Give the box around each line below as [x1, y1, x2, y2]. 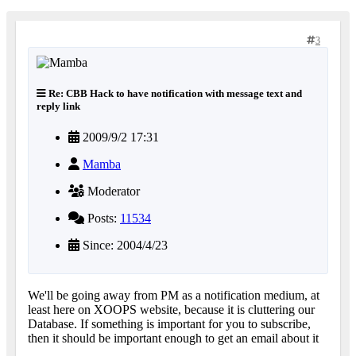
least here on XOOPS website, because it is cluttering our [28, 303, 315, 317]
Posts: [84, 211, 120, 226]
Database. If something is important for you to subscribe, [28, 317, 311, 331]
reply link [37, 99, 80, 112]
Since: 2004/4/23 [79, 238, 168, 253]
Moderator [84, 184, 140, 199]
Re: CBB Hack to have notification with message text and [46, 87, 302, 99]
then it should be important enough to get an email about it [28, 331, 322, 346]
